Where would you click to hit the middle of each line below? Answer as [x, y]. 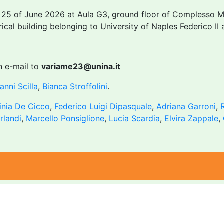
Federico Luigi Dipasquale [103, 106]
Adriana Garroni [186, 106]
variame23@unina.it [81, 66]
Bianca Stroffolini [75, 86]
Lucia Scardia [134, 118]
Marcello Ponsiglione [65, 118]
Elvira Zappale [191, 118]
